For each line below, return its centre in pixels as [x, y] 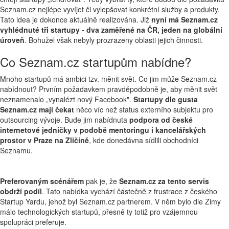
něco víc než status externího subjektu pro [144, 109]
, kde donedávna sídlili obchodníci [144, 140]
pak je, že [100, 181]
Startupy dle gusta [166, 99]
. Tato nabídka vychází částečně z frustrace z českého [130, 191]
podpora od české [160, 120]
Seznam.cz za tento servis [163, 181]
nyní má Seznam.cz [184, 19]
